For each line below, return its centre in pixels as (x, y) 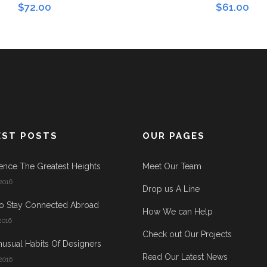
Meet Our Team (172, 167)
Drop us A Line (171, 189)
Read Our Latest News (185, 257)
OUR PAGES (174, 136)
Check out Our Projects (187, 235)
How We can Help (178, 212)
